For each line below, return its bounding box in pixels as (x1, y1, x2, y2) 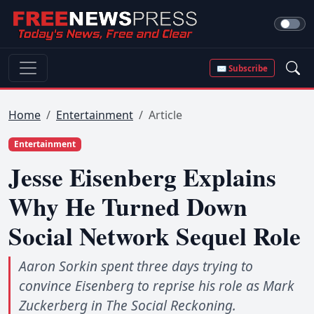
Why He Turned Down (8, 189, 247, 225)
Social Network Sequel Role (8, 218, 301, 254)
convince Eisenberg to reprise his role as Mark (19, 276, 294, 296)
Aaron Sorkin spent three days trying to (19, 257, 253, 276)
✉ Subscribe (217, 62, 268, 74)
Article (149, 107, 182, 123)
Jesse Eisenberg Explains (8, 159, 276, 196)
